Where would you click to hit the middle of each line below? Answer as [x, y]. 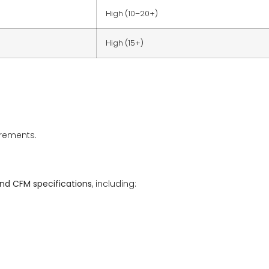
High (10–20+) [132, 14]
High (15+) [125, 43]
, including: [114, 184]
